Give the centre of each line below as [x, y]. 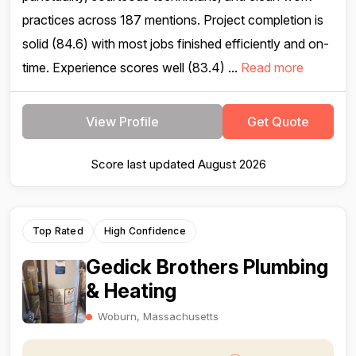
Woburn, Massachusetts [158, 316]
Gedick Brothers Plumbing [207, 267]
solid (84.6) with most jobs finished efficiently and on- [176, 44]
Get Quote [278, 122]
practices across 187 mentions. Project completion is [173, 20]
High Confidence [145, 231]
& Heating [131, 291]
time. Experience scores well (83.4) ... [132, 68]
